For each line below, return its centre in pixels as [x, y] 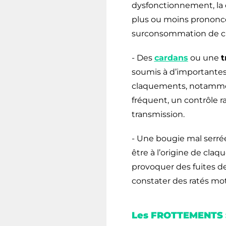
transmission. [158, 114]
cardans [171, 58]
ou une [204, 58]
